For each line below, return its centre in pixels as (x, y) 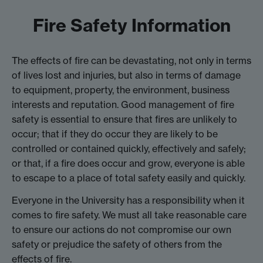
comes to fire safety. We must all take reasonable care (129, 215)
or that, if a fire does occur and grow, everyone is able (128, 163)
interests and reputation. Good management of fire (123, 105)
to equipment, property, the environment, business (121, 90)
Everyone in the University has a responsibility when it (128, 200)
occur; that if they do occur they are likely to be (115, 134)
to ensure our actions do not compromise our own (122, 230)
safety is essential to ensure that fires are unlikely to (124, 119)
